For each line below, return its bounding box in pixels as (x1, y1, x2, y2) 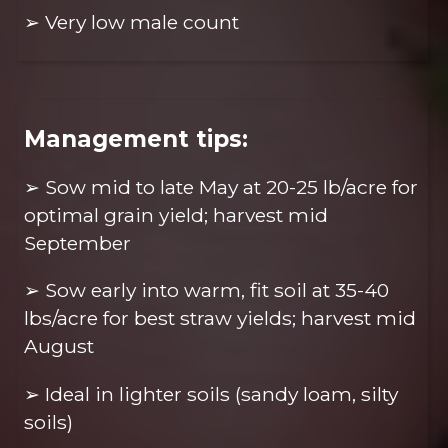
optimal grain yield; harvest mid (24, 203, 329, 228)
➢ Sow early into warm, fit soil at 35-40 (24, 278, 390, 303)
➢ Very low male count (24, 9, 240, 34)
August (24, 334, 95, 359)
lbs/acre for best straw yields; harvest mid (24, 306, 417, 331)
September (24, 231, 132, 256)
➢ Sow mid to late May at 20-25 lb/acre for (24, 175, 419, 200)
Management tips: (24, 124, 249, 153)
